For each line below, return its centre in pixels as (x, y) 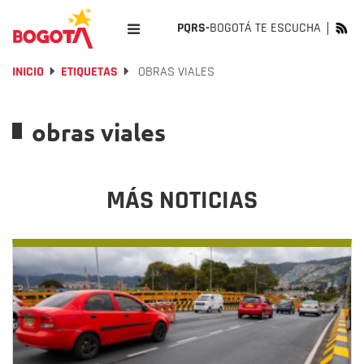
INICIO (28, 72)
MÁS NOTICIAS (182, 200)
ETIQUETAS (89, 72)
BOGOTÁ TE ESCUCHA (265, 28)
